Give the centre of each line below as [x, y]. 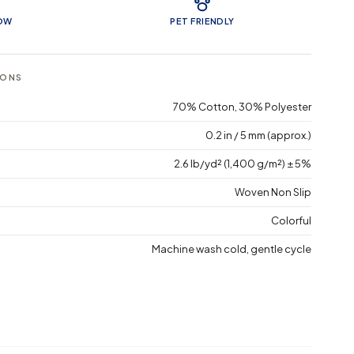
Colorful [292, 220]
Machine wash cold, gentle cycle [232, 249]
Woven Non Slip [273, 192]
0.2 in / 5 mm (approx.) [259, 135]
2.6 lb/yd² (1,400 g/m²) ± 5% [243, 163]
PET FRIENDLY [202, 21]
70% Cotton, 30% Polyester [243, 106]
